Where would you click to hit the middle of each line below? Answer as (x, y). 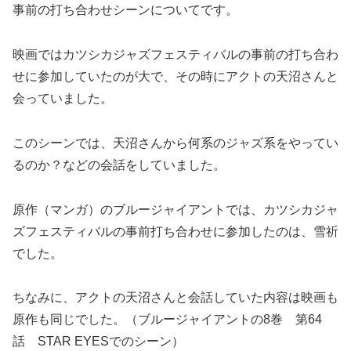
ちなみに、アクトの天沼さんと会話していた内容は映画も (175, 298)
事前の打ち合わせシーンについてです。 (125, 10)
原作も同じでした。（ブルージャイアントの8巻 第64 (167, 320)
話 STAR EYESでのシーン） (98, 342)
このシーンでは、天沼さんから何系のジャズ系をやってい (175, 143)
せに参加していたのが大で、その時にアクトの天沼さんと (175, 76)
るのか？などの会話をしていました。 (119, 165)
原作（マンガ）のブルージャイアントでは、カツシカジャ (175, 209)
